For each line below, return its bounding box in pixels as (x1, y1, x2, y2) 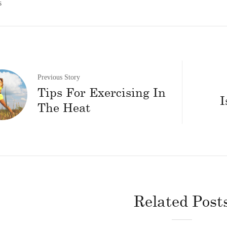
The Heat (37, 99, 90, 115)
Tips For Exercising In (37, 84, 166, 99)
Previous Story (37, 73, 80, 81)
